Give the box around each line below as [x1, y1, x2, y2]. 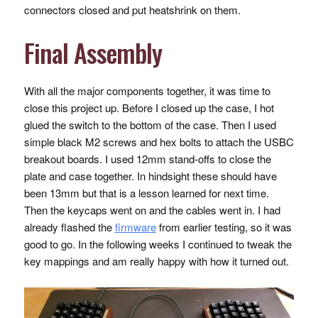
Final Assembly [23, 33, 162, 72]
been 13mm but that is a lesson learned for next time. [23, 185, 269, 201]
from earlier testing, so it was [155, 219, 292, 235]
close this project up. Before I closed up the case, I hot [23, 100, 274, 116]
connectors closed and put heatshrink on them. [23, 2, 241, 18]
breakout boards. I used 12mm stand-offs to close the [23, 151, 271, 167]
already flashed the [23, 219, 115, 235]
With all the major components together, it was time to [23, 83, 270, 99]
